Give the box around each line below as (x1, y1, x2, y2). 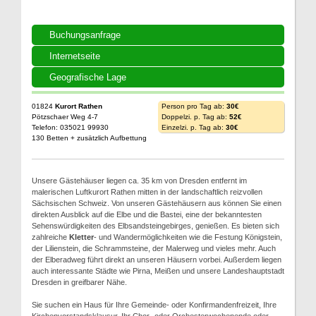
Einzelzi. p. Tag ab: (162, 123, 226, 131)
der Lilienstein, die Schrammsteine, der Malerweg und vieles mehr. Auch (32, 244, 276, 253)
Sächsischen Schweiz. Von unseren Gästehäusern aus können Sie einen (32, 199, 281, 207)
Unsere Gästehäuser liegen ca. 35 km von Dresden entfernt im (32, 176, 247, 185)
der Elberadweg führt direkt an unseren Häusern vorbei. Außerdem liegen (32, 255, 281, 264)
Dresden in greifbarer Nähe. (32, 278, 127, 286)
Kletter (69, 233, 94, 241)
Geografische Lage (49, 72, 126, 83)
